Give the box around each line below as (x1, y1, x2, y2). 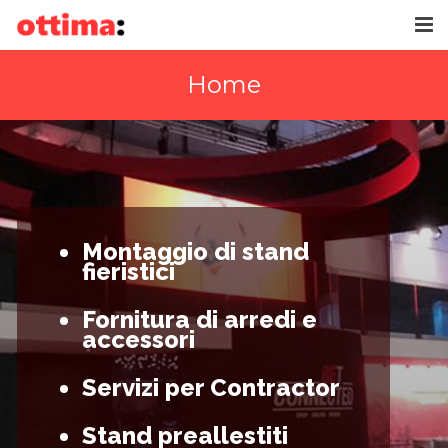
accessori (82, 325, 195, 354)
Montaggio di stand (82, 237, 309, 266)
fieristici (82, 257, 175, 286)
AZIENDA (15, 109, 87, 128)
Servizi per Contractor (82, 373, 340, 402)
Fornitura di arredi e (82, 305, 317, 334)
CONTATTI (15, 201, 98, 220)
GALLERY (15, 155, 87, 174)
